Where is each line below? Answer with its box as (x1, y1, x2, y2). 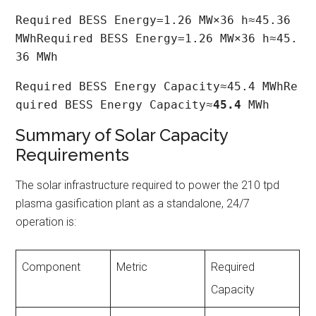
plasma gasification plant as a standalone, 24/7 (16, 197, 250, 211)
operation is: (16, 215, 77, 229)
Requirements (16, 145, 130, 166)
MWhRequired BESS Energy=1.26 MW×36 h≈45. (16, 32, 298, 46)
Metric (116, 260, 148, 274)
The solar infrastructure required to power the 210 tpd (16, 178, 280, 193)
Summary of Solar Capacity (16, 125, 229, 146)
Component (22, 260, 81, 274)
